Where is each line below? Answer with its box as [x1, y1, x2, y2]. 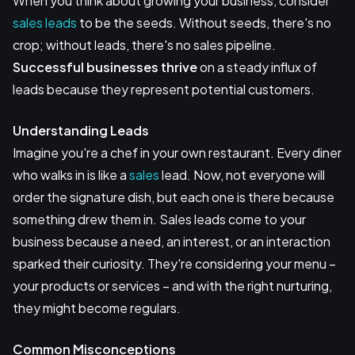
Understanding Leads [13, 121, 149, 139]
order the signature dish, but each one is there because [13, 188, 334, 205]
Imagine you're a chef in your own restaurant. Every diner [13, 143, 342, 161]
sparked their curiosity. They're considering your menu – [13, 254, 336, 272]
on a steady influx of [197, 58, 317, 75]
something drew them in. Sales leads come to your [13, 210, 306, 227]
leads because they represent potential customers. [13, 80, 315, 97]
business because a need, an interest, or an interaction [13, 232, 330, 250]
